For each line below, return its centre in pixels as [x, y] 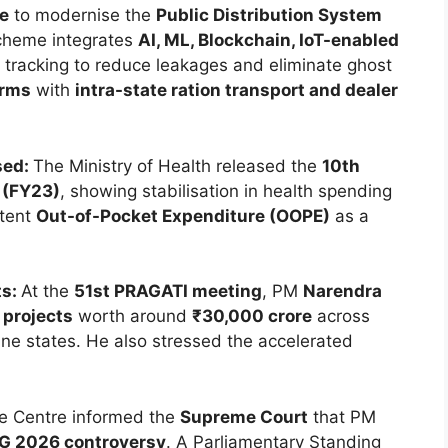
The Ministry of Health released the [177, 165]
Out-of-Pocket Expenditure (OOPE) [183, 215]
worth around [132, 316]
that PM [342, 416]
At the [47, 291]
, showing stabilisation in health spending [226, 190]
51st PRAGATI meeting [168, 291]
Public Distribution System [268, 15]
